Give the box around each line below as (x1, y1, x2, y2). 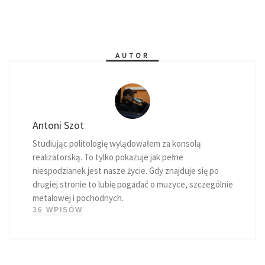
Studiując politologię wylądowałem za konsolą (32, 138, 201, 149)
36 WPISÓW (32, 206, 83, 214)
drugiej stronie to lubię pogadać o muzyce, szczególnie (32, 179, 233, 190)
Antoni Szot (32, 118, 84, 132)
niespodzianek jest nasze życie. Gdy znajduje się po (32, 165, 219, 176)
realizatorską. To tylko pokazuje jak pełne (32, 151, 183, 163)
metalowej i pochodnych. (32, 192, 124, 203)
